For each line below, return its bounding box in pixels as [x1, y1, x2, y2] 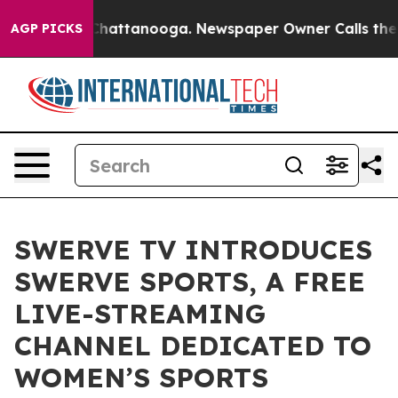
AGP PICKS [11, 20, 83, 36]
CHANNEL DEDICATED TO [14, 329, 371, 362]
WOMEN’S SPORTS [14, 361, 268, 394]
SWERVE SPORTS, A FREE [14, 265, 365, 298]
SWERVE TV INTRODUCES [14, 233, 372, 267]
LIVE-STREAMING [14, 297, 266, 330]
